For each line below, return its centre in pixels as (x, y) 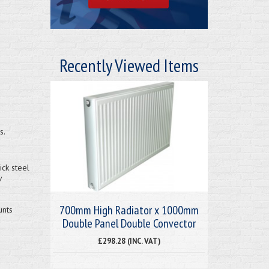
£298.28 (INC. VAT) (129, 240)
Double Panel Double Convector (129, 223)
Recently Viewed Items (129, 65)
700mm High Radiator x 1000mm (129, 210)
